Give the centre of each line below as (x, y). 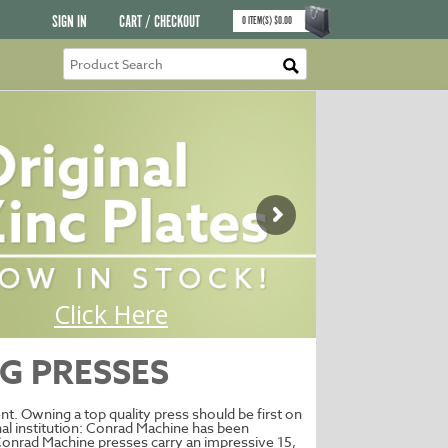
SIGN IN (70, 22)
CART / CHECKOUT (160, 22)
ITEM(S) (260, 21)
